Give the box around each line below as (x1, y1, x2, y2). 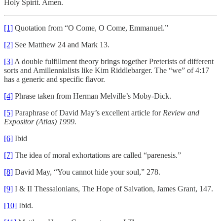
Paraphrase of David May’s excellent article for (13, 108, 163, 117)
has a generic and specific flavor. (4, 74, 105, 83)
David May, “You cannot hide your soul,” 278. (13, 167, 160, 176)
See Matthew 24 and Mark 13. (13, 40, 110, 49)
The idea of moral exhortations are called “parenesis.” (13, 150, 181, 159)
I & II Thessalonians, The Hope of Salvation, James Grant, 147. (13, 184, 213, 193)
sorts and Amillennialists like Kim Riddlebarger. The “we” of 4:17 (4, 66, 209, 74)
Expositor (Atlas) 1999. (4, 117, 76, 126)
